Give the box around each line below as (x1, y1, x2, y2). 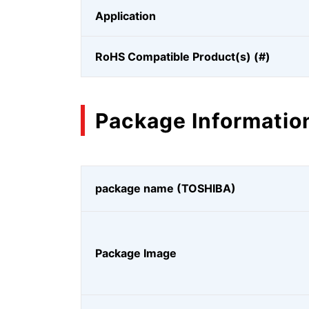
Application (95, 9, 156, 23)
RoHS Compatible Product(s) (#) (95, 50, 270, 63)
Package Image (95, 246, 177, 260)
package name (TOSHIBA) (95, 181, 236, 195)
